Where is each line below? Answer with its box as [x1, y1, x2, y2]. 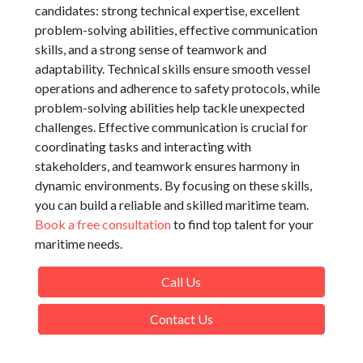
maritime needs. [35, 236, 126, 252]
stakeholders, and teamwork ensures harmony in [35, 158, 301, 174]
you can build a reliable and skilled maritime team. [35, 197, 310, 213]
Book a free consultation [35, 216, 172, 233]
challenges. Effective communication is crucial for [35, 119, 309, 135]
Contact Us [149, 311, 213, 327]
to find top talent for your [171, 216, 314, 233]
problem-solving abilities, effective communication [35, 22, 318, 38]
